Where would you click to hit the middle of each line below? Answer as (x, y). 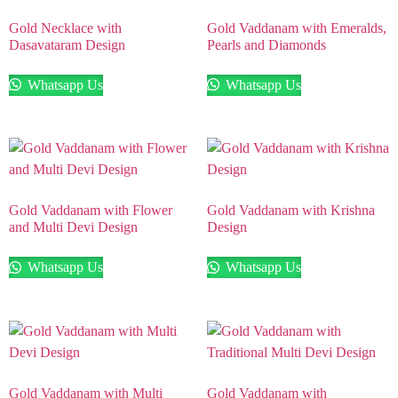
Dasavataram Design (67, 44)
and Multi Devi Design (73, 227)
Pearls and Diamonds (266, 44)
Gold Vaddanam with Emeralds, (296, 28)
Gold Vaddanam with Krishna (291, 211)
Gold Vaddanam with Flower (91, 211)
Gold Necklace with (65, 28)
